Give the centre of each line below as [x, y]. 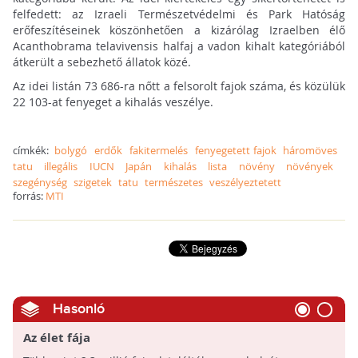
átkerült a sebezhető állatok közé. [101, 62]
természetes [173, 183]
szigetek [92, 183]
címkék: [34, 151]
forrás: [29, 196]
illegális [61, 167]
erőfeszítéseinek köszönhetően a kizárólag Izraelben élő [179, 30]
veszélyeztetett [245, 183]
